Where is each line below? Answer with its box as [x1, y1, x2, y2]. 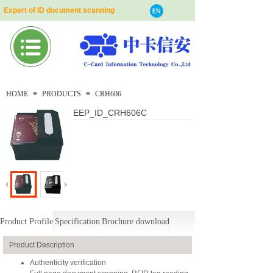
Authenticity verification [30, 258, 106, 268]
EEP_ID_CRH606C [73, 108, 147, 118]
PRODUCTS [42, 90, 81, 98]
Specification [55, 217, 100, 227]
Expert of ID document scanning [4, 6, 115, 15]
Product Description [9, 241, 74, 250]
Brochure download [102, 217, 169, 227]
